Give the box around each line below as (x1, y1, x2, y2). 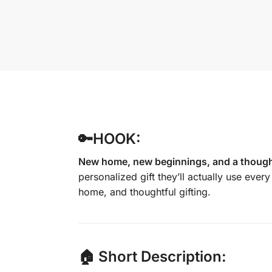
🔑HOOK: (78, 129, 141, 148)
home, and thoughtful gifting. (78, 185, 211, 198)
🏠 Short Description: (78, 247, 226, 265)
